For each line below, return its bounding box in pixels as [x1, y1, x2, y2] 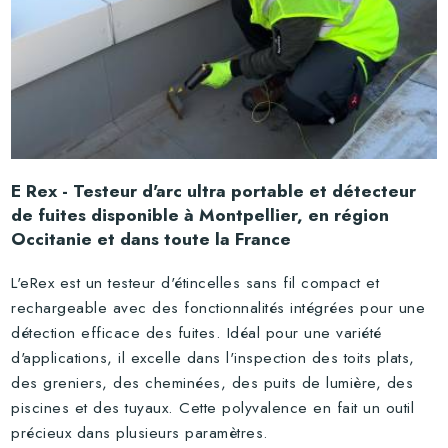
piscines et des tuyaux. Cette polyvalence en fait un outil [11, 397, 415, 420]
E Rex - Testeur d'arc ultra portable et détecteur [11, 178, 417, 205]
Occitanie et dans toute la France [11, 226, 292, 253]
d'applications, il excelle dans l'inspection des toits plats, [11, 347, 415, 370]
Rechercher [114, 157, 181, 178]
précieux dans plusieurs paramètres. [11, 422, 269, 445]
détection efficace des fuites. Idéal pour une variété [11, 322, 382, 345]
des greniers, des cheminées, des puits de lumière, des [11, 372, 414, 395]
